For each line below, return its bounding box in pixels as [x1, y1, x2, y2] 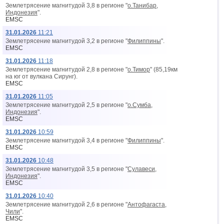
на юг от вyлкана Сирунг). [5, 73, 77, 80]
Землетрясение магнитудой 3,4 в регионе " [5, 137, 127, 144]
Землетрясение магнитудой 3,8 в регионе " [5, 2, 127, 9]
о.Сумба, [127, 101, 152, 108]
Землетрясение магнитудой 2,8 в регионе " [5, 66, 127, 73]
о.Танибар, [127, 2, 158, 9]
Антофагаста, [127, 201, 166, 208]
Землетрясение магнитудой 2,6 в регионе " [5, 201, 127, 208]
